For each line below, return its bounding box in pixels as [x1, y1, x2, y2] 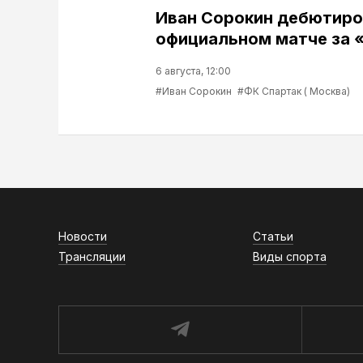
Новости [58, 229, 107, 244]
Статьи [253, 229, 293, 244]
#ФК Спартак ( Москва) [237, 85, 350, 98]
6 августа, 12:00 [156, 65, 231, 78]
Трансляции [58, 250, 126, 264]
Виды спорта [253, 250, 327, 264]
